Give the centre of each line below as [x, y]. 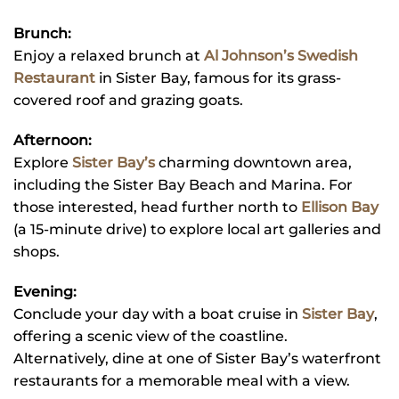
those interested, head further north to [157, 208]
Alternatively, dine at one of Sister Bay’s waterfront [197, 359]
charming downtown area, [255, 163]
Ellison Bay [340, 208]
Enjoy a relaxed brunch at [109, 56]
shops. [37, 252]
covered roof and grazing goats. [128, 101]
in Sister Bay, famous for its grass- [220, 78]
